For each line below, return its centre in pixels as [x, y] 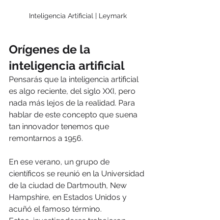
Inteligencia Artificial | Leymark [79, 16]
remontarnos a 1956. [46, 138]
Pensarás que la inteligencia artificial [75, 80]
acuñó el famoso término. [55, 209]
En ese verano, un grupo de [60, 162]
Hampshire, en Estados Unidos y [69, 197]
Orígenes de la [51, 50]
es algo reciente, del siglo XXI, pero [73, 91]
